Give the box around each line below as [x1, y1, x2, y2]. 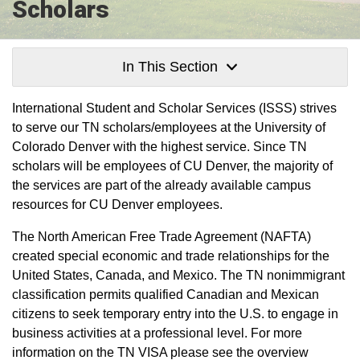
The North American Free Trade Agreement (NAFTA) [12, 230, 311, 243]
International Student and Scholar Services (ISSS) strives [12, 101, 337, 115]
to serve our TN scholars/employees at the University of [12, 121, 325, 134]
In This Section [121, 59, 218, 75]
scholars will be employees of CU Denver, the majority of [12, 159, 333, 173]
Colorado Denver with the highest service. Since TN [12, 140, 307, 153]
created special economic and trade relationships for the [12, 249, 329, 263]
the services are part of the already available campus [12, 178, 311, 192]
